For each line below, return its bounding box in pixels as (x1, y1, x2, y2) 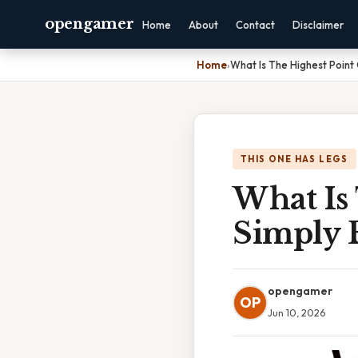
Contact (236, 18, 276, 31)
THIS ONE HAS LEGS (241, 153, 348, 165)
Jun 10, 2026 (268, 306, 325, 319)
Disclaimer (292, 18, 344, 31)
